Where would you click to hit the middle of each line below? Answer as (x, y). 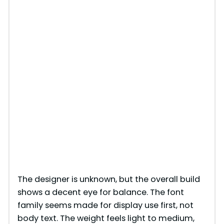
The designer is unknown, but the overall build (108, 179)
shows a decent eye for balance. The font (100, 192)
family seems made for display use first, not (105, 205)
